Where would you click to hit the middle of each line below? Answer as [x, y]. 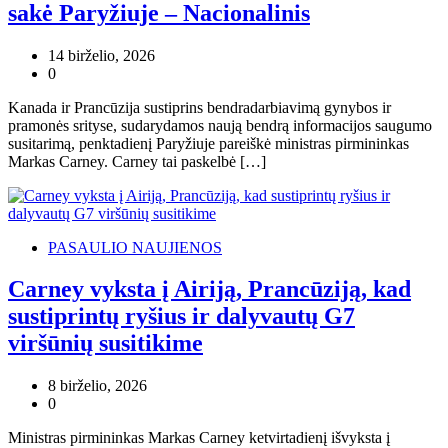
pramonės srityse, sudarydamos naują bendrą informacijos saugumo [220, 125]
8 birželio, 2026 [97, 386]
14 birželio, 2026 [101, 55]
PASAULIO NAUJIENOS [135, 247]
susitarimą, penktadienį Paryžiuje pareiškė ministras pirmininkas [208, 143]
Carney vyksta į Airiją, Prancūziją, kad [209, 289]
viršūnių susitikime [105, 343]
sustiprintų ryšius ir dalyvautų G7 [181, 316]
